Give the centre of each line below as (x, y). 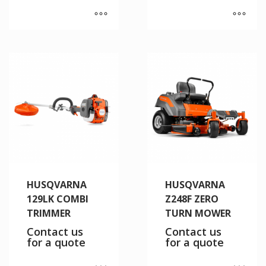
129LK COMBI (58, 199)
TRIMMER (49, 213)
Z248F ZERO (191, 199)
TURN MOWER (198, 213)
